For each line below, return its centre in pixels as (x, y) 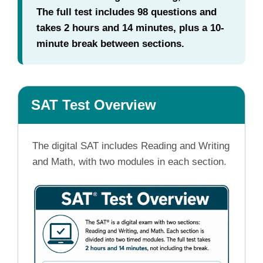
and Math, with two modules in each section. (129, 161)
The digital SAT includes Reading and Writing (131, 146)
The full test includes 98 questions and (127, 12)
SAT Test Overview (94, 104)
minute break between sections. (110, 43)
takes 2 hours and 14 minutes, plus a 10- (130, 28)
